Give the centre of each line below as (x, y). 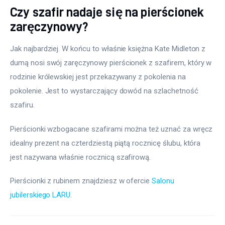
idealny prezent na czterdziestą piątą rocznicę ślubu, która (106, 143)
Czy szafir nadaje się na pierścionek (107, 12)
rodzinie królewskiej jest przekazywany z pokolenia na (99, 77)
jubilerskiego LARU (40, 195)
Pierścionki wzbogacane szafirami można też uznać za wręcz (113, 129)
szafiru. (22, 105)
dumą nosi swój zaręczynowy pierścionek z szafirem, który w (112, 63)
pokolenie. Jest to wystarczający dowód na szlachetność (105, 91)
